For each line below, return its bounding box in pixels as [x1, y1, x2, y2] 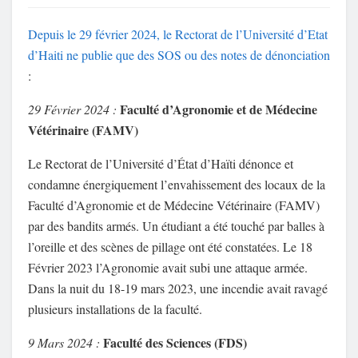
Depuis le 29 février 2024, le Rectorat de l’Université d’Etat [28, 26, 328, 43]
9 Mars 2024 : [28, 334, 100, 352]
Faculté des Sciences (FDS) [103, 333, 247, 352]
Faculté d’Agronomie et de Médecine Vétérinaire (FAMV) [28, 197, 320, 214]
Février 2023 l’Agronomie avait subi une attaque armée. [28, 259, 308, 276]
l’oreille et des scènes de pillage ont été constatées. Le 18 [28, 238, 312, 256]
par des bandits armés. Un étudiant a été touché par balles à [28, 217, 324, 235]
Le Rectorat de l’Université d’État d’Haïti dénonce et [28, 155, 293, 173]
